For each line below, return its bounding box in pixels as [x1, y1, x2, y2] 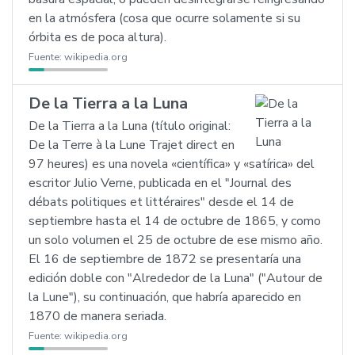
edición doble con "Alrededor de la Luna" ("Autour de [29, 269, 323, 287]
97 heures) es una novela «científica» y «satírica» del [29, 155, 315, 173]
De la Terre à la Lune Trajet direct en [29, 136, 235, 154]
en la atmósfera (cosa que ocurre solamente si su [29, 10, 300, 27]
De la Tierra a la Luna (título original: [29, 117, 231, 135]
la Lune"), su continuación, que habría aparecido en [29, 288, 301, 306]
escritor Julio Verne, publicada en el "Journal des [29, 174, 292, 192]
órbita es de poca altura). [29, 29, 166, 46]
